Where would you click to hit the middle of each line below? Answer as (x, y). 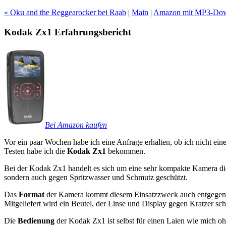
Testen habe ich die (36, 151)
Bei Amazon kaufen (76, 125)
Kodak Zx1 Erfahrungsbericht (68, 32)
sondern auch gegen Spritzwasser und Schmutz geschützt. (96, 178)
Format (32, 195)
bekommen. (126, 151)
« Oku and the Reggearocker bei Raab (65, 12)
